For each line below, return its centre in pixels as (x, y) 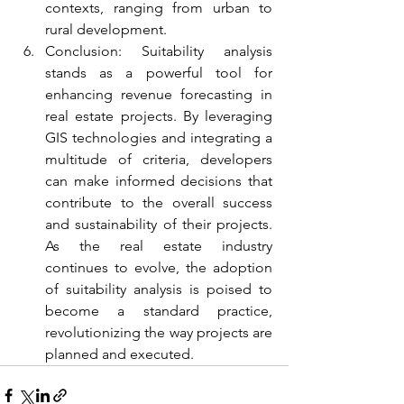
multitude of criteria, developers (159, 159)
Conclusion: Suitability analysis (159, 50)
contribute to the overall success (159, 202)
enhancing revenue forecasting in (159, 94)
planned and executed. (119, 353)
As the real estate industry (159, 245)
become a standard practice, (159, 310)
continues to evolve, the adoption (159, 267)
